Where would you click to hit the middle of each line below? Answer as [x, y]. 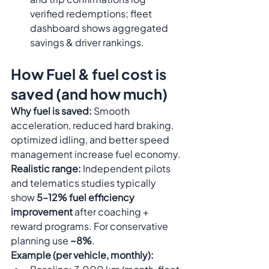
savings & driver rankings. [87, 42]
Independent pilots [127, 168]
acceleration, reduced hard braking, [93, 125]
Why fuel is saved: [51, 111]
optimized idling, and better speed [91, 140]
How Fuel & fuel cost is [90, 74]
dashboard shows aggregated [100, 28]
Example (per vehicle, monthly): [82, 255]
